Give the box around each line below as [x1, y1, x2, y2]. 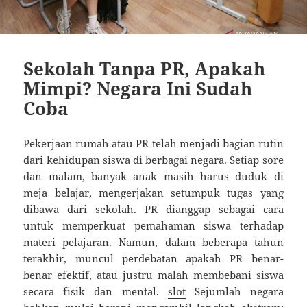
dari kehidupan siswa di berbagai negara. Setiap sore [23, 152, 284, 167]
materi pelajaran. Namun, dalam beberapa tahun [23, 234, 284, 249]
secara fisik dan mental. [23, 284, 168, 298]
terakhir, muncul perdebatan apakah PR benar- [23, 251, 284, 265]
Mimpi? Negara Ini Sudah [23, 75, 253, 101]
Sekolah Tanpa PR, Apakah [23, 56, 266, 81]
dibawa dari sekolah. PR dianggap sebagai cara [23, 201, 284, 216]
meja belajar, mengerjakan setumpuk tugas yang [23, 185, 284, 199]
